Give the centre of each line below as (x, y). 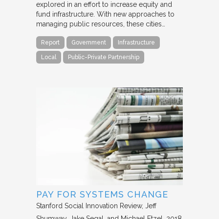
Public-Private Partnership (104, 57)
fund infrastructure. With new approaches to (105, 14)
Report (50, 43)
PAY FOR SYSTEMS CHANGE (102, 195)
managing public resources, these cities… (101, 24)
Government (89, 43)
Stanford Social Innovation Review (89, 206)
